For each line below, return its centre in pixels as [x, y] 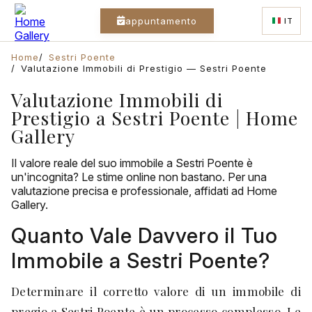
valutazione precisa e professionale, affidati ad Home [144, 191]
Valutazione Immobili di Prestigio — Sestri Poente [144, 68]
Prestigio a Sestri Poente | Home [155, 118]
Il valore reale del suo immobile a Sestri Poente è [132, 163]
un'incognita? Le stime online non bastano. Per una [139, 177]
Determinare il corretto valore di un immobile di [156, 291]
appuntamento [162, 21]
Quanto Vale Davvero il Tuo [145, 235]
